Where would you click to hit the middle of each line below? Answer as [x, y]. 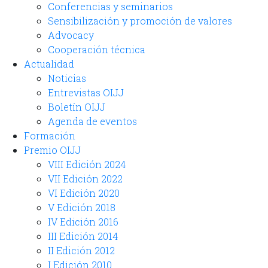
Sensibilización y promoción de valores [140, 21]
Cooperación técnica [97, 49]
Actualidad [49, 64]
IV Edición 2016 [83, 222]
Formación [50, 135]
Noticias [67, 78]
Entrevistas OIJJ [86, 92]
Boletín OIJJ [77, 107]
